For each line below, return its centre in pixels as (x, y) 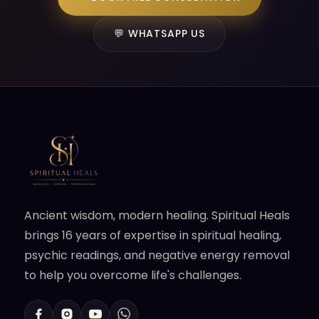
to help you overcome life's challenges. (133, 275)
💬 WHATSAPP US (159, 33)
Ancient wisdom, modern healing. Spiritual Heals (157, 215)
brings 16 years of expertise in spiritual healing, (153, 235)
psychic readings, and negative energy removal (157, 255)
